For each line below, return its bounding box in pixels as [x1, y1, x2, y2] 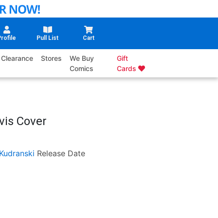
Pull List [36, 35, 59, 42]
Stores [41, 54, 62, 63]
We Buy [70, 54, 94, 63]
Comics [70, 64, 94, 73]
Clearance [1, 54, 34, 63]
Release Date [36, 148, 85, 159]
